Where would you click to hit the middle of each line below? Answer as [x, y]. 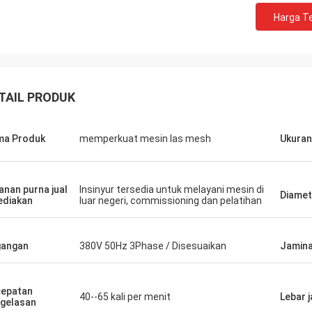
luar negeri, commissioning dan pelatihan [171, 201]
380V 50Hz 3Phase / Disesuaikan [153, 246]
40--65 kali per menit [125, 297]
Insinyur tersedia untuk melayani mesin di [172, 189]
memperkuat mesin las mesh [145, 139]
